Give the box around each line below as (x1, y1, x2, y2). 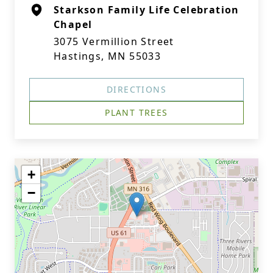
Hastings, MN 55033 (54, 49, 161, 63)
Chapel (54, 18, 93, 31)
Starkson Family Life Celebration (54, 3, 239, 16)
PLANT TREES (105, 107, 168, 118)
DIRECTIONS (107, 83, 166, 95)
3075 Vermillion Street (54, 35, 174, 48)
